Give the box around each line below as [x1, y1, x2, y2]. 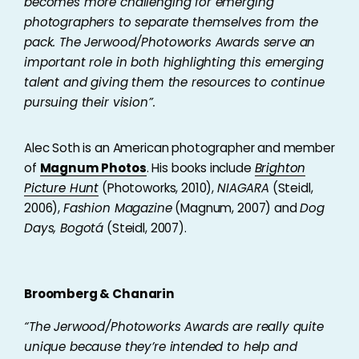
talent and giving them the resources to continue [24, 74, 325, 91]
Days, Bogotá [24, 220, 104, 236]
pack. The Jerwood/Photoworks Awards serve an [24, 34, 316, 50]
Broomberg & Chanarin [24, 285, 175, 302]
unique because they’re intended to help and [24, 338, 297, 355]
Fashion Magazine [63, 200, 172, 216]
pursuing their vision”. [24, 94, 155, 111]
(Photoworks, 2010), [99, 179, 217, 196]
